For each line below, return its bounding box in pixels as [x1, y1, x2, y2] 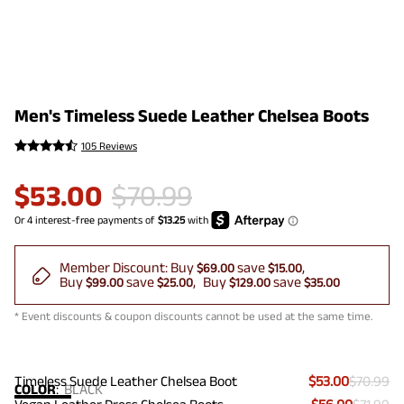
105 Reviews [81, 140, 137, 151]
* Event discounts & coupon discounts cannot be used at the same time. [14, 309, 372, 324]
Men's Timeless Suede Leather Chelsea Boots [14, 106, 369, 125]
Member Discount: [60, 260, 170, 276]
